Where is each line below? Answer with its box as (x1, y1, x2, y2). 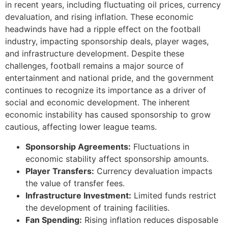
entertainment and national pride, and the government (5, 73, 214, 83)
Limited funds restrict (131, 190, 216, 201)
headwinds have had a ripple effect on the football (5, 24, 201, 35)
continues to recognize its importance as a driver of (5, 85, 206, 96)
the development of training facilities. (25, 202, 169, 213)
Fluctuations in (131, 141, 189, 152)
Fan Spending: (25, 214, 82, 225)
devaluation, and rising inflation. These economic (5, 12, 193, 22)
